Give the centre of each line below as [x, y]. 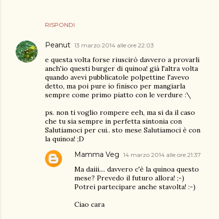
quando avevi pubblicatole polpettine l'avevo [117, 77]
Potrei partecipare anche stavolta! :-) [135, 187]
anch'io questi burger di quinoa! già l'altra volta [121, 68]
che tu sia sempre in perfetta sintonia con [113, 121]
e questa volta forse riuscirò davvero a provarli [122, 60]
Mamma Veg [97, 154]
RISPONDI [60, 25]
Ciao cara [89, 204]
